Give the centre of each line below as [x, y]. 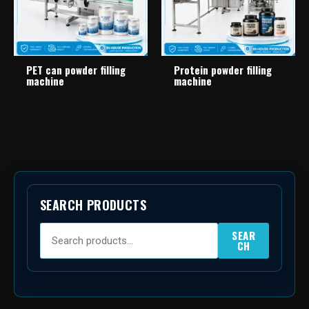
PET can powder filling [76, 69]
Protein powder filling [223, 69]
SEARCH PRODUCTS [93, 205]
